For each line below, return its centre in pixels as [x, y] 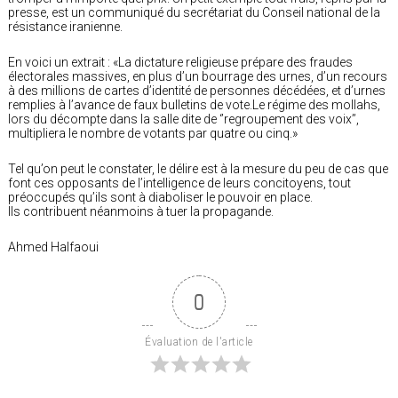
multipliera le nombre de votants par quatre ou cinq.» [153, 133]
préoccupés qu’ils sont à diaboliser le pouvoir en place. [160, 197]
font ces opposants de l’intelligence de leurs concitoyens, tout [179, 183]
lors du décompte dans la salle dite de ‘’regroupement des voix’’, [183, 119]
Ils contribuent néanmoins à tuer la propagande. [141, 211]
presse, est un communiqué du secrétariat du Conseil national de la [194, 12]
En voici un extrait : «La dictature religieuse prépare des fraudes [180, 62]
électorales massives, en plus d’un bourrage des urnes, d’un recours [198, 76]
